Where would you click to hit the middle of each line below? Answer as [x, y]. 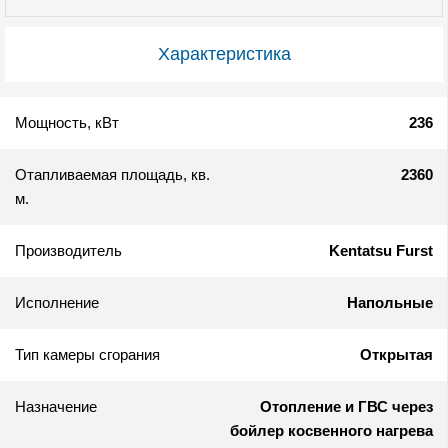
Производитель [68, 251]
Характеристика [224, 54]
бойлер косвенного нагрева [331, 431]
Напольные [390, 303]
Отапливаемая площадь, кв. [112, 175]
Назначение [56, 407]
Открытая [396, 355]
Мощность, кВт [67, 123]
